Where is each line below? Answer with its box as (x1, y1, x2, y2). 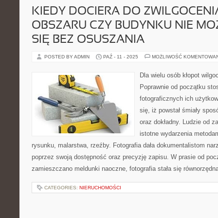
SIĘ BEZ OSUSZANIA (32, 35, 145, 45)
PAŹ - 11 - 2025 (103, 54, 138, 59)
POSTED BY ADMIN (44, 54, 91, 59)
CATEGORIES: (44, 185, 79, 190)
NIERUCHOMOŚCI (79, 185, 121, 190)
